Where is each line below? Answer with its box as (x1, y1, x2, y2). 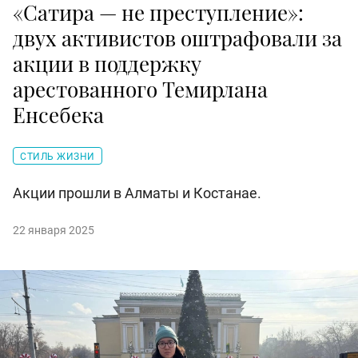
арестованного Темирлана (13, 75, 268, 104)
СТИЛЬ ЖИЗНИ (20, 151, 95, 163)
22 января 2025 (13, 224, 94, 237)
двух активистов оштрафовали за (13, 24, 342, 53)
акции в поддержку (13, 50, 201, 78)
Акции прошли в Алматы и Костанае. (13, 185, 261, 202)
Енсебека (13, 101, 104, 129)
